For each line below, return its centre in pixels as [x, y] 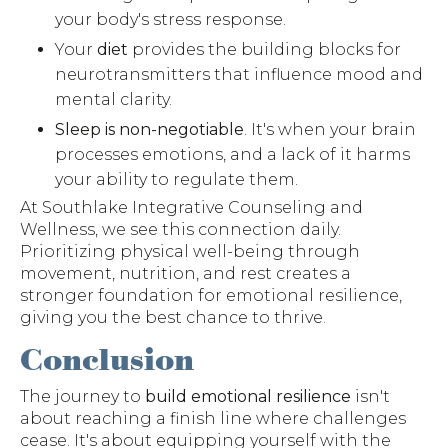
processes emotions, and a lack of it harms [233, 154]
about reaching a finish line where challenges [213, 419]
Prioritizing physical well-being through [190, 251]
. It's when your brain [330, 129]
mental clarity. [114, 99]
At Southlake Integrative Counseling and [191, 207]
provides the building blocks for [265, 49]
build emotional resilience [248, 397]
